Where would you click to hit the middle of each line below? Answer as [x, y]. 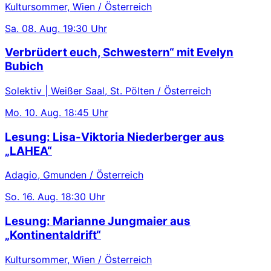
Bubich [24, 67]
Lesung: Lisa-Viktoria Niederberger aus [115, 137]
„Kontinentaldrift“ [53, 235]
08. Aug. [41, 28]
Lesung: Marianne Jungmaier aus [98, 221]
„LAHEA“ [28, 151]
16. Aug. [40, 197]
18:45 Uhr [86, 113]
